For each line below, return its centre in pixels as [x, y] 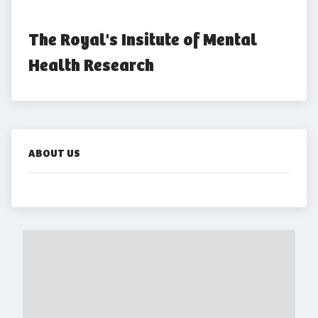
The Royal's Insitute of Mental [143, 40]
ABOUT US [54, 153]
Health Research [91, 65]
